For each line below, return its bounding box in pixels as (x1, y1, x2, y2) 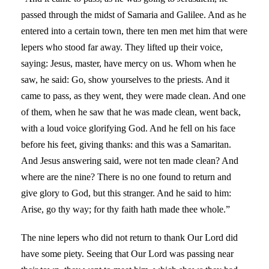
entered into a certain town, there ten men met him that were (21, 25, 247, 36)
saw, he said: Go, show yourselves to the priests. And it (21, 74, 229, 85)
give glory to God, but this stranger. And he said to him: (21, 187, 231, 198)
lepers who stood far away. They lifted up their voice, (21, 41, 223, 52)
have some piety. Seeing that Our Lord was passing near (21, 248, 234, 259)
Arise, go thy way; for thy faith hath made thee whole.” (21, 204, 230, 214)
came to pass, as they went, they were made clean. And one (21, 90, 246, 101)
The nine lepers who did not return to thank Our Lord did (21, 232, 238, 243)
